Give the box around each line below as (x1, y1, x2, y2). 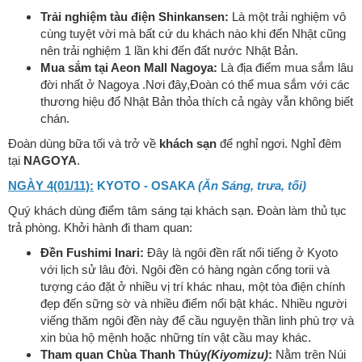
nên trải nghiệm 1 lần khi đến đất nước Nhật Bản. (40, 44, 298, 57)
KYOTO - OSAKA (94, 179, 198, 192)
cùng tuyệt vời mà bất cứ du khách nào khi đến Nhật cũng (40, 27, 346, 40)
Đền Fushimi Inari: (40, 246, 144, 259)
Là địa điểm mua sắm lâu (217, 61, 353, 74)
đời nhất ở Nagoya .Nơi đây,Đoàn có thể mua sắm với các (40, 78, 350, 91)
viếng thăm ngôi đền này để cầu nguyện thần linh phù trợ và (40, 314, 354, 327)
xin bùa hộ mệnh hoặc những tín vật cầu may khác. (40, 331, 311, 344)
